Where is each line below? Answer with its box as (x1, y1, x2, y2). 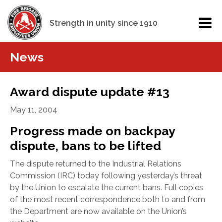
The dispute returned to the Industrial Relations (10, 159, 181, 168)
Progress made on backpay (10, 123, 175, 138)
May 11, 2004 (10, 105, 57, 114)
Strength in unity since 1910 (50, 18, 158, 28)
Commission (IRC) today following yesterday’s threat (10, 171, 202, 180)
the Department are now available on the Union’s (10, 207, 187, 216)
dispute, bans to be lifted (10, 138, 161, 153)
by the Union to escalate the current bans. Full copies (10, 183, 203, 192)
